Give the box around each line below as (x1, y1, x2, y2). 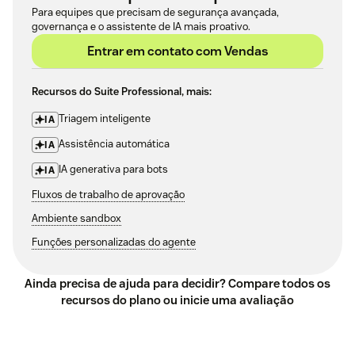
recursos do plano (61, 292, 161, 308)
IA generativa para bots (58, 162, 168, 177)
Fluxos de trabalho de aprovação (32, 188, 185, 202)
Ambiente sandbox (32, 212, 121, 226)
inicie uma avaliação (180, 292, 294, 308)
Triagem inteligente (58, 112, 151, 126)
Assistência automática (58, 137, 170, 151)
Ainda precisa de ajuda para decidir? (25, 276, 228, 292)
